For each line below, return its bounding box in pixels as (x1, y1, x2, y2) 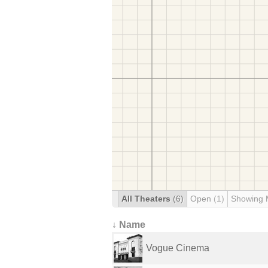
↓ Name (112, 220, 145, 230)
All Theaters (121, 194, 173, 203)
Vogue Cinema (146, 243, 209, 253)
